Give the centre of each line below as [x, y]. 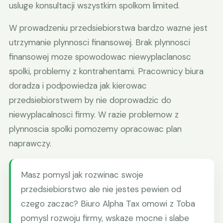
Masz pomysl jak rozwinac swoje [82, 175]
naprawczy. [30, 143]
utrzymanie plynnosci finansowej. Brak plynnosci [100, 42]
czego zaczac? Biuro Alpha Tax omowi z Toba [108, 204]
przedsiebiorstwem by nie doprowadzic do [90, 100]
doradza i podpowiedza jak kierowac [78, 86]
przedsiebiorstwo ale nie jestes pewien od [101, 189]
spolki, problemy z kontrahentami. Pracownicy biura [106, 71]
